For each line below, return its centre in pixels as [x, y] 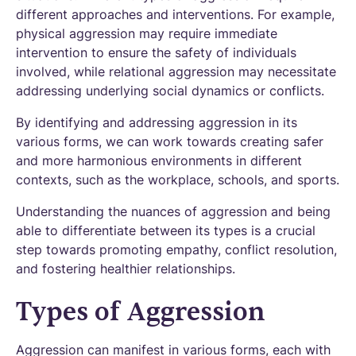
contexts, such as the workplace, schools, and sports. [178, 180]
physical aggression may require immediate [147, 33]
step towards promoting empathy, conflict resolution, [176, 250]
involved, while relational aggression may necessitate [176, 72]
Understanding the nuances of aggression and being [173, 211]
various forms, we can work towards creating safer [170, 141]
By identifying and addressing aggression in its [157, 122]
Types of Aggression [141, 312]
